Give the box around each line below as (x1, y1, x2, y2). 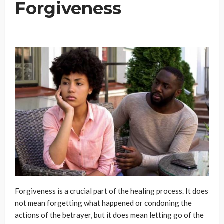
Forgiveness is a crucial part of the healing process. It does (15, 186, 208, 196)
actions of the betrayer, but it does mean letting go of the (15, 210, 204, 220)
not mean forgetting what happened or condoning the (15, 198, 192, 208)
